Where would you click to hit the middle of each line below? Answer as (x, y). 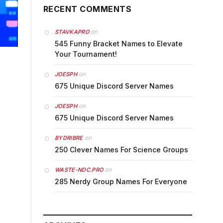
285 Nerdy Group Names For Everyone (121, 181)
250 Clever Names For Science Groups (121, 150)
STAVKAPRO (72, 32)
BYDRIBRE (69, 138)
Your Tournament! (86, 54)
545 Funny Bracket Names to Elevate (119, 44)
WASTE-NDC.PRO (79, 170)
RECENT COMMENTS (88, 9)
